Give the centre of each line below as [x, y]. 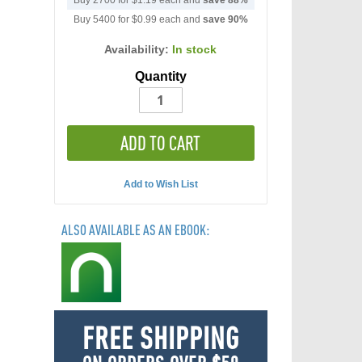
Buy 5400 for [102, 19]
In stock [195, 49]
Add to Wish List [160, 184]
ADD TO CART [161, 143]
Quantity [160, 76]
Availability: [139, 49]
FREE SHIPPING [160, 338]
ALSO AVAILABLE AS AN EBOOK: [135, 230]
